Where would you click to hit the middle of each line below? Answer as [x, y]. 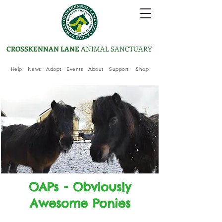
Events [75, 69]
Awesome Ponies [80, 203]
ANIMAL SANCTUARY [116, 49]
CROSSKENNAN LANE [44, 49]
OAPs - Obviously [80, 187]
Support [119, 69]
